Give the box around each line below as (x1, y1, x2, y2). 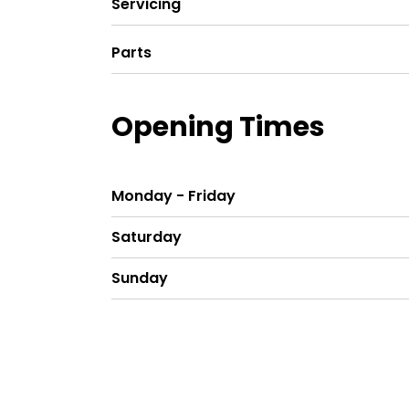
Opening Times (111, 108, 325, 147)
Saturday (111, 226, 182, 248)
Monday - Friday (111, 185, 236, 207)
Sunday (111, 267, 168, 289)
